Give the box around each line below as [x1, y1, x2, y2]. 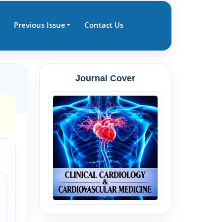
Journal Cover [75, 73, 135, 83]
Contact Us [84, 20, 123, 30]
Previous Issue [13, 20, 65, 30]
